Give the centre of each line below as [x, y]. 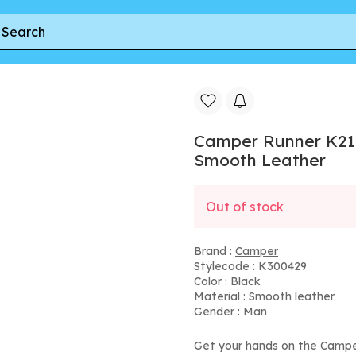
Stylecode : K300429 [250, 266]
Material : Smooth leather [264, 296]
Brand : [215, 251]
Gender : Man [230, 311]
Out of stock [245, 207]
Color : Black [227, 281]
